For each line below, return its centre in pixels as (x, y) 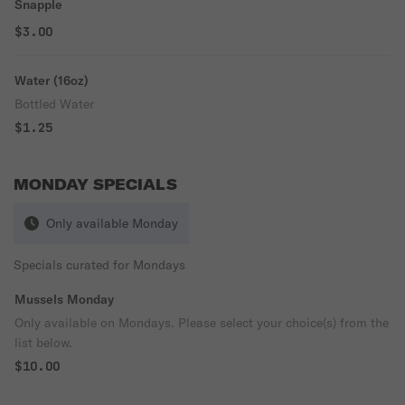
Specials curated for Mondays (99, 265)
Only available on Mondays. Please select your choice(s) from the (202, 323)
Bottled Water (54, 104)
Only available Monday (112, 223)
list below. (43, 343)
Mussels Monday (64, 299)
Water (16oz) (52, 80)
